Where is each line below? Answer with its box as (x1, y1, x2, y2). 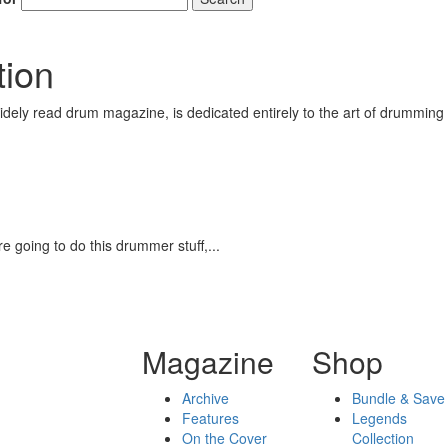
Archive (181, 387, 229, 408)
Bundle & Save (352, 387, 446, 408)
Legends (352, 407, 408, 428)
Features (181, 407, 239, 428)
